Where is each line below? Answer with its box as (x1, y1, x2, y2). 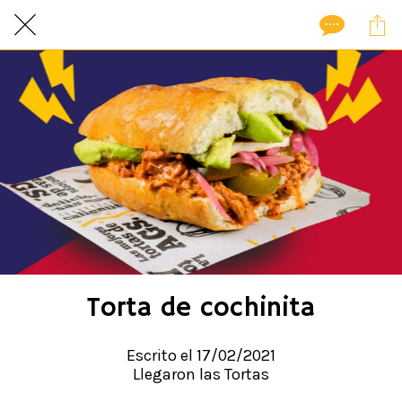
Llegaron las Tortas (133, 363, 269, 384)
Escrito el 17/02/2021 (127, 345, 275, 365)
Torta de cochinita (87, 292, 315, 325)
